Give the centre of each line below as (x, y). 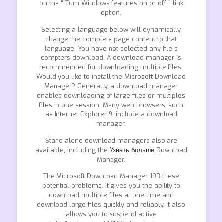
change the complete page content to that (111, 39)
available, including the (72, 150)
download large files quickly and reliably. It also (111, 204)
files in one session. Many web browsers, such (111, 105)
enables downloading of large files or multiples (111, 95)
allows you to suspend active (111, 214)
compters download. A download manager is (111, 58)
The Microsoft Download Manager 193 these (111, 176)
